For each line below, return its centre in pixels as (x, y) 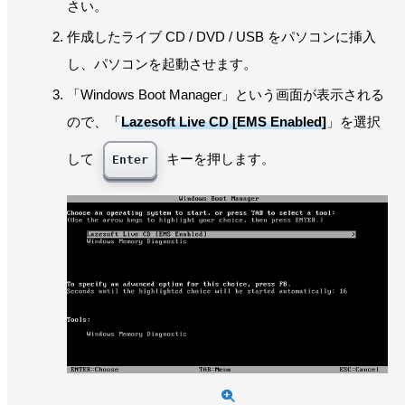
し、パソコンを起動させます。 (162, 63)
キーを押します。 (219, 158)
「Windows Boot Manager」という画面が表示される (226, 94)
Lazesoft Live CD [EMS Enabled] (224, 121)
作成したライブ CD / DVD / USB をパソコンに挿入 (221, 36)
